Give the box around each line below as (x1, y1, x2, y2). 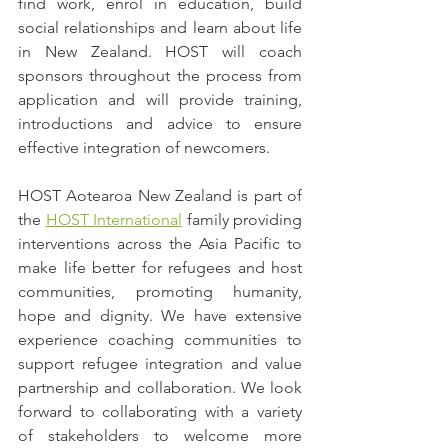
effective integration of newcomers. (18, 138, 270, 158)
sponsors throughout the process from (18, 66, 302, 86)
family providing (182, 210, 302, 230)
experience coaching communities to (18, 330, 302, 350)
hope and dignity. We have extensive (18, 306, 302, 326)
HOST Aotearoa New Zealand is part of (18, 186, 302, 206)
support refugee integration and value (18, 354, 302, 374)
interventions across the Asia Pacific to (18, 234, 302, 254)
